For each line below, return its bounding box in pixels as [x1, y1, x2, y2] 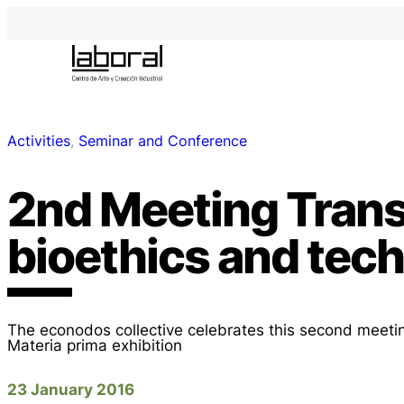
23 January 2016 [7, 379, 134, 399]
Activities [7, 132, 70, 151]
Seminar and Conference [78, 132, 247, 151]
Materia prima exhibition [7, 335, 182, 354]
